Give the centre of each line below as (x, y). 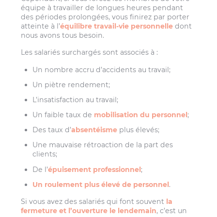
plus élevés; (139, 130)
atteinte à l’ (41, 26)
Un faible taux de (63, 115)
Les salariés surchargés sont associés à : (90, 53)
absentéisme (94, 130)
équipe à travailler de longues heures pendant (102, 8)
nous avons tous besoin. (63, 35)
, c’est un (172, 211)
